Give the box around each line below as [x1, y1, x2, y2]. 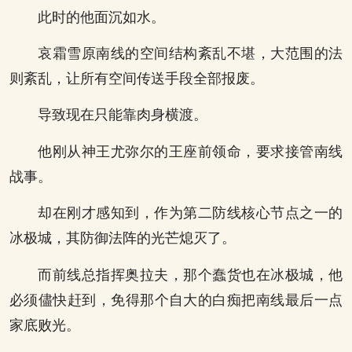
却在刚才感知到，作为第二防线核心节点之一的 [38, 205, 343, 222]
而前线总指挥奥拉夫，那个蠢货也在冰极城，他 [38, 266, 343, 283]
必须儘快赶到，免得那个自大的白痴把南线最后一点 [9, 291, 343, 308]
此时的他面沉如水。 [38, 9, 165, 25]
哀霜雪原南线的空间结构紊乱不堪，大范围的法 [38, 45, 343, 61]
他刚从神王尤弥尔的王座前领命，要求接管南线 [38, 143, 343, 159]
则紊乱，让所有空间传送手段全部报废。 [9, 70, 264, 86]
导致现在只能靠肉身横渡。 [38, 107, 207, 123]
